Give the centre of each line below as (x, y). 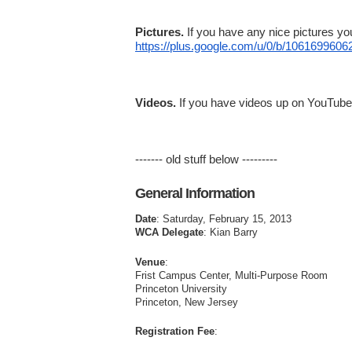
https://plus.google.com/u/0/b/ (210, 46)
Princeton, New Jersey (187, 302)
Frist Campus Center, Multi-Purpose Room (231, 275)
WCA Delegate (169, 233)
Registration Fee (175, 332)
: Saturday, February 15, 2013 (224, 219)
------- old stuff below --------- (206, 159)
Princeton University (181, 288)
